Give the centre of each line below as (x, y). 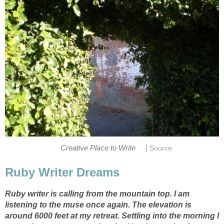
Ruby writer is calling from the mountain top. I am (97, 194)
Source (160, 148)
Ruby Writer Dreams (62, 172)
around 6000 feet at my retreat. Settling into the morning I (112, 216)
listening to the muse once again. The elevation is (98, 205)
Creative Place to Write (98, 148)
